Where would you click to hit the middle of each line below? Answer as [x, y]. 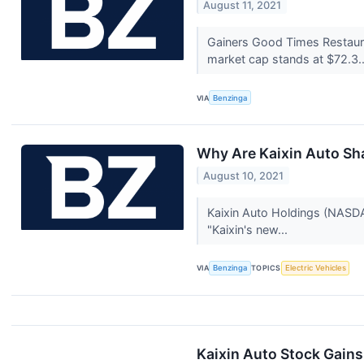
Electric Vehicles [315, 268]
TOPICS [266, 268]
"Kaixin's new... [249, 229]
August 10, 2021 [244, 175]
